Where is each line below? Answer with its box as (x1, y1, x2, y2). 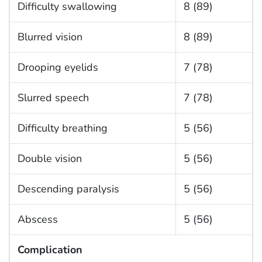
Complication (17, 243, 82, 257)
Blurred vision (17, 30, 82, 44)
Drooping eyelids (17, 60, 98, 75)
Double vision (17, 151, 82, 166)
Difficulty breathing (17, 121, 108, 136)
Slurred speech (17, 91, 89, 105)
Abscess (17, 212, 58, 227)
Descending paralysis (17, 182, 119, 196)
